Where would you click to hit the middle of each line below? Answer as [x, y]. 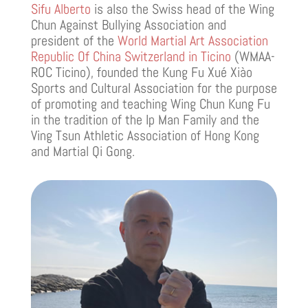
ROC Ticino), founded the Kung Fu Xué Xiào [141, 72]
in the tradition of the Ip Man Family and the [145, 119]
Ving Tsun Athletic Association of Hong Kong [145, 135]
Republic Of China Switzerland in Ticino [131, 56]
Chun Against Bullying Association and [128, 24]
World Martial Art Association [192, 40]
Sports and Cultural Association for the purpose [154, 88]
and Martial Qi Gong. [82, 151]
